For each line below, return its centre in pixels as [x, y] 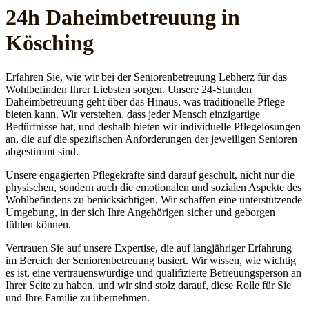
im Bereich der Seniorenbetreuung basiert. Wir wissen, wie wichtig [151, 260]
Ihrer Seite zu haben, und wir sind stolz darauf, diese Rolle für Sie [148, 285]
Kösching [50, 43]
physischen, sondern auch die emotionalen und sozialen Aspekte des [153, 187]
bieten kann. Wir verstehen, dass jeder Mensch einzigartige [133, 114]
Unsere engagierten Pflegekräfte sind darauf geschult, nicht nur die [150, 175]
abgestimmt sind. [42, 151]
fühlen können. [38, 224]
